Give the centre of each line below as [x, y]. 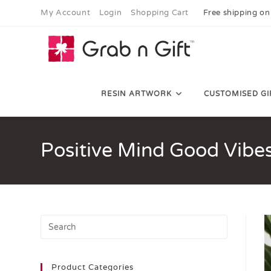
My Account [66, 13]
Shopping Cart [160, 13]
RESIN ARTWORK [136, 94]
